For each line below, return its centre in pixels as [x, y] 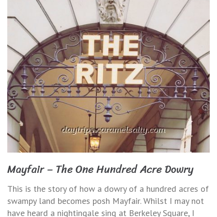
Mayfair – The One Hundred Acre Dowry [100, 169]
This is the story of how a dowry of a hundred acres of [108, 188]
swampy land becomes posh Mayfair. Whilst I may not [106, 201]
